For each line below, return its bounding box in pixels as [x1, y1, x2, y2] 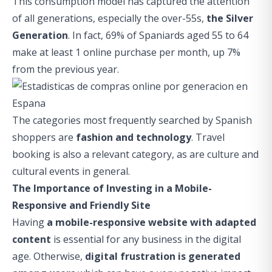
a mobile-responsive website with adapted [47, 215, 256, 229]
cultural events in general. [12, 164, 130, 178]
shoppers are [12, 130, 76, 144]
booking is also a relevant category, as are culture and [12, 147, 259, 161]
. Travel [191, 130, 225, 144]
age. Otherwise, [12, 249, 85, 263]
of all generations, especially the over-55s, [12, 11, 206, 25]
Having [12, 215, 47, 229]
